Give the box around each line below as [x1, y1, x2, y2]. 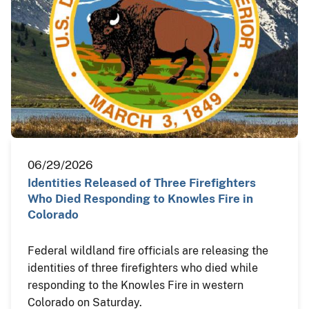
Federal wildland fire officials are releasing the [28, 243, 268, 257]
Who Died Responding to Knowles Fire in [28, 191, 253, 206]
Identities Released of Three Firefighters [28, 175, 256, 190]
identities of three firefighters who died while [28, 261, 258, 275]
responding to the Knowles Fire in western [28, 278, 243, 292]
